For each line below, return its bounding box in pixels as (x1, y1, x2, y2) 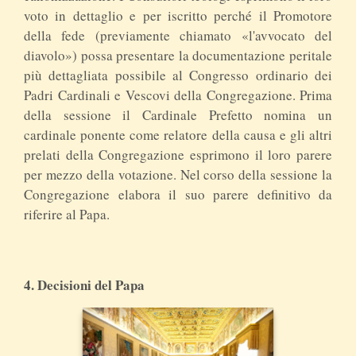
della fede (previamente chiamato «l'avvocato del (24, 25, 332, 44)
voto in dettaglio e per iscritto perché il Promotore (24, 6, 332, 25)
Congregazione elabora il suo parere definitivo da (24, 184, 332, 203)
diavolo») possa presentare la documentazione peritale (24, 45, 332, 64)
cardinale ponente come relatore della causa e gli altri (24, 125, 332, 144)
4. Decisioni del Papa (24, 274, 145, 295)
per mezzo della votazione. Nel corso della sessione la (24, 164, 332, 184)
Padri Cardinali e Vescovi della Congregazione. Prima (24, 85, 332, 104)
